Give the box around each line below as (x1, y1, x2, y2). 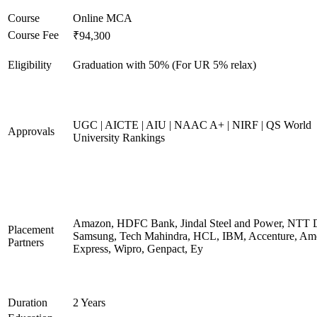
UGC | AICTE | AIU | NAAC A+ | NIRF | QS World (73, 119, 311, 131)
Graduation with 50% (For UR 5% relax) (73, 59, 256, 71)
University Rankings (73, 132, 165, 144)
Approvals (8, 125, 54, 137)
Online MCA (73, 12, 132, 24)
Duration (8, 296, 47, 309)
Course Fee (8, 29, 59, 41)
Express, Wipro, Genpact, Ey (73, 243, 203, 255)
